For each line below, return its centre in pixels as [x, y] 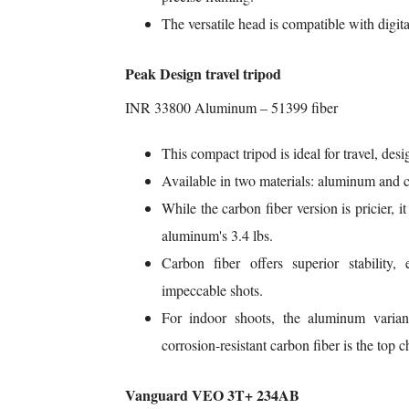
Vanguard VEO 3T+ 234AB [212, 395]
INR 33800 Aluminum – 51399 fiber [231, 108]
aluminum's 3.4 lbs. [217, 236]
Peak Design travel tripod [203, 74]
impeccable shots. [212, 290]
